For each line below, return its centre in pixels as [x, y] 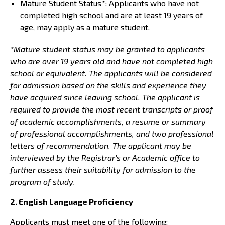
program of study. [43, 181]
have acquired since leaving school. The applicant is [105, 97]
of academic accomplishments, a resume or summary [108, 121]
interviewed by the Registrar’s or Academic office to [105, 157]
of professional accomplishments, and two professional [112, 133]
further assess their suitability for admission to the [103, 169]
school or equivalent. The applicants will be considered [111, 73]
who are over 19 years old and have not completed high [111, 61]
